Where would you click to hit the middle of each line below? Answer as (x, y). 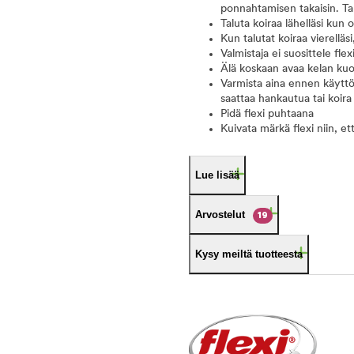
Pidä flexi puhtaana (267, 114)
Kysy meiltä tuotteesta (249, 254)
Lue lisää (217, 175)
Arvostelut (220, 215)
